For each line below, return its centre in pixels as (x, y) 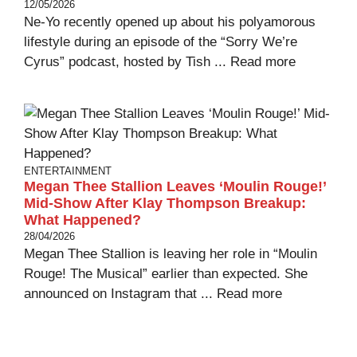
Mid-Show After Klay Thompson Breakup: (165, 203)
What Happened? (82, 220)
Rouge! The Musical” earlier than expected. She (166, 274)
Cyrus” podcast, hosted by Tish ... (127, 62)
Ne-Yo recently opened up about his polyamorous (170, 22)
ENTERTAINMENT (68, 171)
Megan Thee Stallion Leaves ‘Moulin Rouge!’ (175, 186)
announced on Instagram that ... (120, 294)
